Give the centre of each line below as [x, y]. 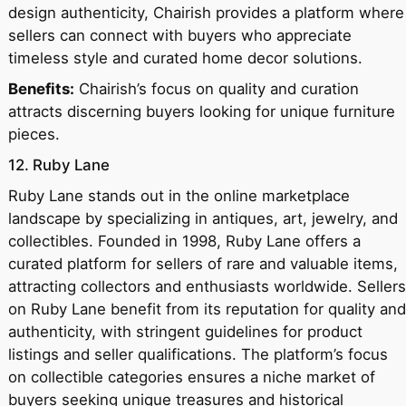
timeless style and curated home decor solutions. [185, 58]
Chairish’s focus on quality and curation [216, 89]
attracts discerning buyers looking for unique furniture [201, 112]
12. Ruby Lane [58, 165]
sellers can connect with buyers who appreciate [179, 36]
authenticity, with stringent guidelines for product [185, 332]
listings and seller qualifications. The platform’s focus [198, 355]
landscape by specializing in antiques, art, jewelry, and [203, 219]
